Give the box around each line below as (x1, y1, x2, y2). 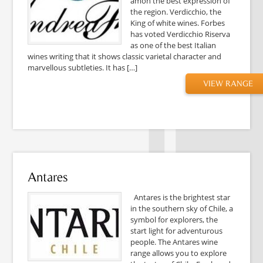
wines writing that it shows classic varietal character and (28, 50, 222, 62)
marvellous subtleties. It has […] (28, 62, 138, 73)
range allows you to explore (130, 247, 227, 258)
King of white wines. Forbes (130, 17, 225, 28)
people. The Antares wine (130, 236, 218, 247)
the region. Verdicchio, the (130, 6, 222, 17)
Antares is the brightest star (130, 191, 231, 203)
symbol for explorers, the (130, 214, 218, 225)
